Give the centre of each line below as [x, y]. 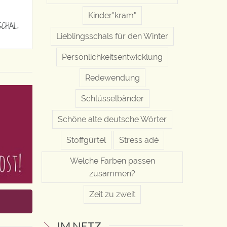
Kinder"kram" [112, 15]
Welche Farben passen [112, 161]
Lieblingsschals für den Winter [112, 36]
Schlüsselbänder [112, 98]
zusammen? [112, 173]
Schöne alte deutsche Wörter [112, 119]
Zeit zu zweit [112, 194]
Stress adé [139, 140]
